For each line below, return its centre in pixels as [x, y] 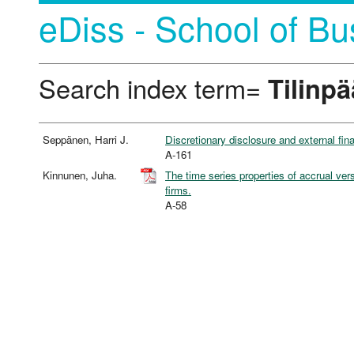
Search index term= [153, 87]
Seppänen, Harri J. [87, 140]
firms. [178, 190]
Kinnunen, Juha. [81, 175]
